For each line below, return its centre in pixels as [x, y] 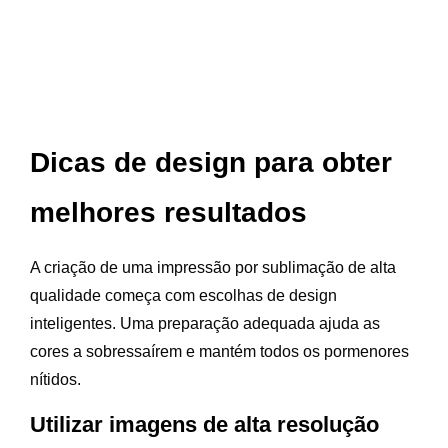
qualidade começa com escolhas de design [183, 295]
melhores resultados [168, 212]
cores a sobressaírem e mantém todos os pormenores [219, 351]
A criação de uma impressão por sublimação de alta [213, 267]
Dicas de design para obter [211, 162]
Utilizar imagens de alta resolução [204, 424]
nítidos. [55, 379]
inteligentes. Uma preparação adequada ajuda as [205, 323]
